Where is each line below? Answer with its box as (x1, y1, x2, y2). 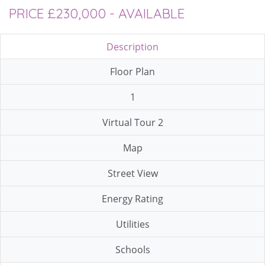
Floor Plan (110, 65, 155, 78)
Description (106, 40, 159, 53)
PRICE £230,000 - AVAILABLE (9, 5, 185, 22)
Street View (107, 167, 158, 180)
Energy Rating (102, 192, 163, 205)
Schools (115, 243, 150, 256)
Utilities (115, 218, 150, 231)
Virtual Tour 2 (102, 116, 163, 129)
